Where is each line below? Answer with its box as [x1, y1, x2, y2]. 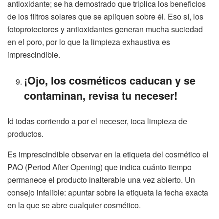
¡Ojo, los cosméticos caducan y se [24, 72, 196, 88]
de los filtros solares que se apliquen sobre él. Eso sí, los [7, 10, 203, 22]
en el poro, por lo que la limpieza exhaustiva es [7, 36, 170, 47]
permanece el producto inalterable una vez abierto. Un [7, 174, 195, 185]
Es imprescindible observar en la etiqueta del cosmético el [7, 148, 209, 160]
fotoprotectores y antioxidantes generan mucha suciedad [7, 23, 203, 35]
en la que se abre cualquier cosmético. [7, 199, 141, 211]
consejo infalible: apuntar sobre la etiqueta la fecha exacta [7, 186, 208, 198]
